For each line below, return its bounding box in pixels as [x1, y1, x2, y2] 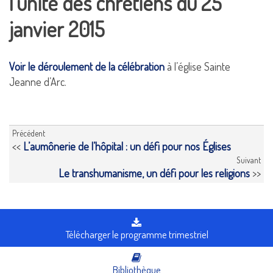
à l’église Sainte [165, 60, 230, 73]
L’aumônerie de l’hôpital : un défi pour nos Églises [23, 140, 231, 153]
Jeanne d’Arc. [9, 75, 66, 88]
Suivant [236, 155, 261, 165]
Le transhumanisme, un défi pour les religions [58, 166, 250, 180]
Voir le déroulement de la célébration [9, 60, 165, 73]
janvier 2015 [9, 15, 104, 42]
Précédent [12, 128, 45, 138]
